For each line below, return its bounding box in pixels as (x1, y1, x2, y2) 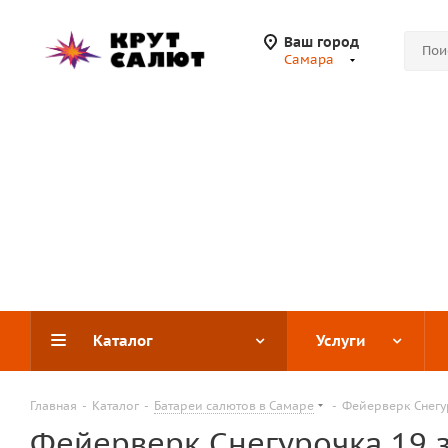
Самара (284, 51, 334, 68)
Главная (30, 398, 77, 413)
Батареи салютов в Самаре (154, 398, 314, 413)
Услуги (315, 331, 365, 350)
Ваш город (284, 33, 359, 51)
